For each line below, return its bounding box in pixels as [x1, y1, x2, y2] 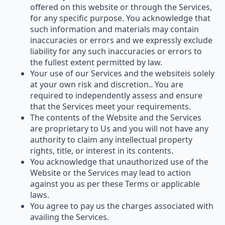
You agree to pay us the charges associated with [30, 200, 213, 211]
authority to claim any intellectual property [30, 134, 192, 145]
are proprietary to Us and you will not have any [30, 123, 208, 134]
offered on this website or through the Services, [30, 1, 212, 13]
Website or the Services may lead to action [30, 167, 191, 178]
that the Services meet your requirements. [30, 100, 191, 112]
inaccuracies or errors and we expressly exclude [30, 34, 212, 46]
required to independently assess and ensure [30, 89, 202, 101]
